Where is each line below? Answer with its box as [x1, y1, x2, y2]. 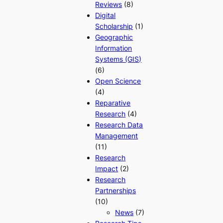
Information [95, 44, 132, 53]
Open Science [95, 77, 141, 86]
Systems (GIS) [95, 55, 142, 64]
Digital [95, 11, 116, 20]
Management [95, 131, 138, 140]
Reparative [95, 99, 131, 108]
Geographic [95, 33, 133, 42]
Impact [95, 164, 118, 173]
